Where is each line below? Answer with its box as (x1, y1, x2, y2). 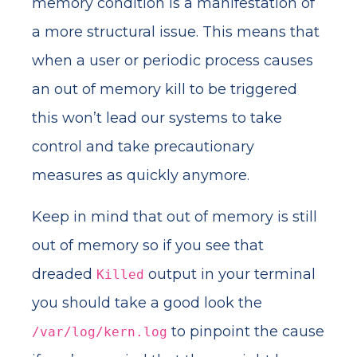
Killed (96, 267, 144, 282)
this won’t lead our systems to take (32, 109, 282, 127)
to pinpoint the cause (167, 323, 324, 340)
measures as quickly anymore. (32, 167, 249, 184)
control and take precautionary (32, 138, 254, 155)
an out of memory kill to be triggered (32, 80, 297, 98)
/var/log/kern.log (32, 324, 167, 339)
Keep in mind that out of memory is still (32, 208, 317, 226)
